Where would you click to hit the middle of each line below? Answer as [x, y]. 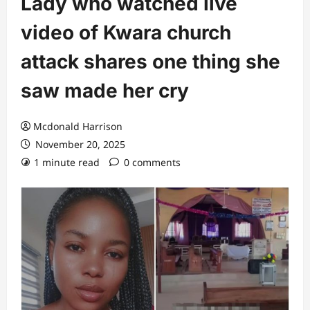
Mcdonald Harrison [78, 126]
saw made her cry [105, 91]
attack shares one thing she [151, 62]
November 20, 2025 [79, 144]
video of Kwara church [126, 33]
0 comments [152, 162]
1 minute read [67, 162]
